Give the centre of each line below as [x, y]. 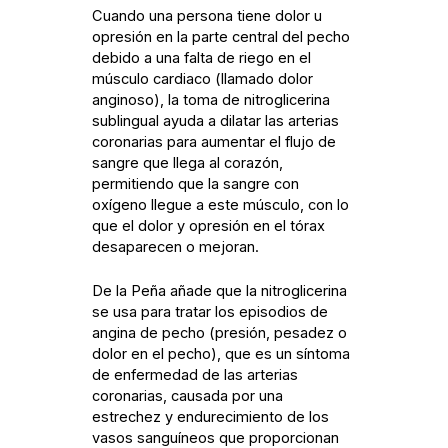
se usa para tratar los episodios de [210, 312]
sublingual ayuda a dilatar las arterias [216, 120]
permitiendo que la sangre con [196, 183]
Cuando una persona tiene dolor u [207, 15]
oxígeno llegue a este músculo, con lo [221, 204]
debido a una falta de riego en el [202, 57]
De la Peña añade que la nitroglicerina [220, 291]
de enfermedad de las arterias [195, 375]
